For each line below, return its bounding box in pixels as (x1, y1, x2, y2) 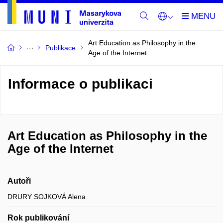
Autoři (7, 177, 31, 185)
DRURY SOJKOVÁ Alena (7, 193, 86, 201)
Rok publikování (7, 214, 69, 222)
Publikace (45, 44, 76, 52)
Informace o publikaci (8, 76, 153, 92)
